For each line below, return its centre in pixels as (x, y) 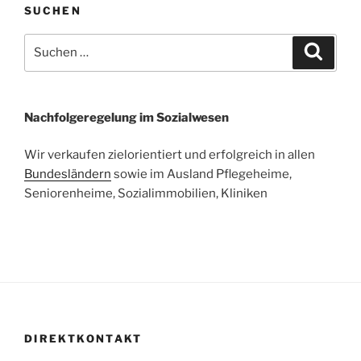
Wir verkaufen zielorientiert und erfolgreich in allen (170, 155)
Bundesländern (68, 174)
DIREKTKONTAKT (83, 338)
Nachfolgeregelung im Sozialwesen (127, 117)
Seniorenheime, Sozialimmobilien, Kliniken (146, 194)
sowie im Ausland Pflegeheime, (201, 174)
